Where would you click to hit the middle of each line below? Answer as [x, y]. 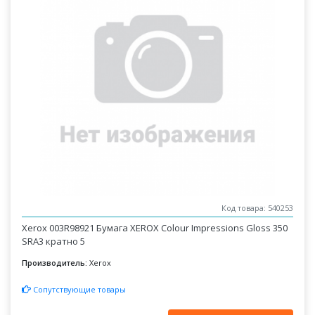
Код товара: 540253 [257, 208]
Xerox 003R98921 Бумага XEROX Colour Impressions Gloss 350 [155, 228]
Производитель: [55, 263]
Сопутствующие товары [79, 289]
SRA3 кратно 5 [54, 241]
